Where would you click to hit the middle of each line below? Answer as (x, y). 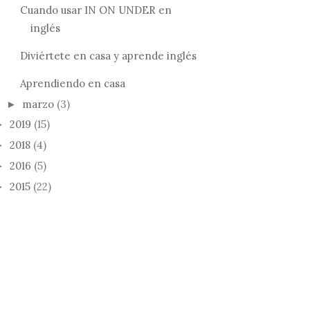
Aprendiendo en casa (72, 83)
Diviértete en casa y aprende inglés (108, 55)
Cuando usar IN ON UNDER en (95, 10)
